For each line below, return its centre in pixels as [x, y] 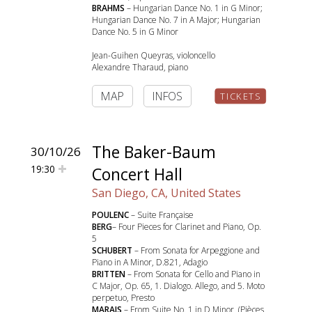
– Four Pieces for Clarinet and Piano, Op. [187, 227]
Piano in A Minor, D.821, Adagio [150, 262]
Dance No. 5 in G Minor [135, 32]
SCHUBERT [112, 250]
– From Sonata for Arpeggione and [196, 250]
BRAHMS [108, 8]
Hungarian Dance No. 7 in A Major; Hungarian [176, 20]
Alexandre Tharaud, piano [140, 67]
